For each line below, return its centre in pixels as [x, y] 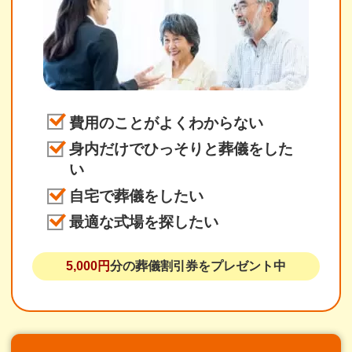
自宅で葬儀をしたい [137, 196]
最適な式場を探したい [144, 222]
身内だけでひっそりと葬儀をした [181, 149]
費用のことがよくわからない [167, 123]
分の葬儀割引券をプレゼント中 [198, 266]
